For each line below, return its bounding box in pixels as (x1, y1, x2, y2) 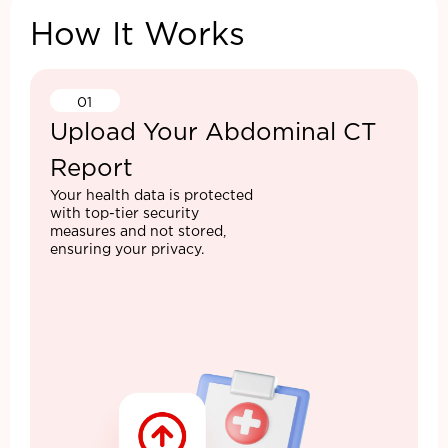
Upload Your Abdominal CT (50, 122, 377, 145)
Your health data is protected (50, 190, 253, 203)
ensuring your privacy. (50, 244, 204, 257)
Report (50, 158, 133, 181)
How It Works (30, 22, 245, 51)
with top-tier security (50, 208, 199, 221)
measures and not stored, (50, 226, 226, 239)
